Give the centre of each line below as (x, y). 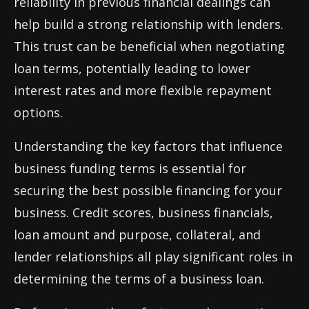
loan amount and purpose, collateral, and (137, 235)
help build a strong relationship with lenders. (149, 24)
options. (38, 113)
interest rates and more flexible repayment (143, 91)
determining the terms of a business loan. (139, 279)
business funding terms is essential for (130, 169)
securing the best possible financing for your (148, 191)
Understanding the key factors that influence (148, 147)
